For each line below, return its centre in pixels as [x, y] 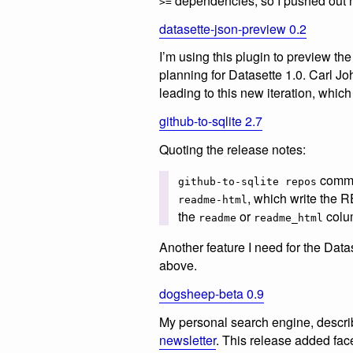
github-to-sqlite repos [247, 181]
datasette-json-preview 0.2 [233, 28]
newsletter [188, 340]
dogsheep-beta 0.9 [212, 293]
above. [178, 265]
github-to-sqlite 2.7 [211, 121]
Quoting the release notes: [232, 149]
